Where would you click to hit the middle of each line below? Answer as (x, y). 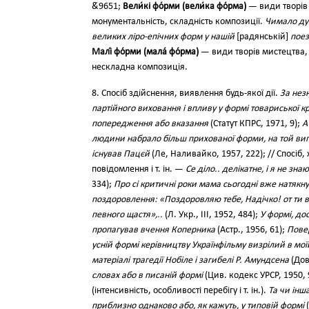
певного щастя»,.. (127, 215)
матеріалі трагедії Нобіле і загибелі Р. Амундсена (190, 260)
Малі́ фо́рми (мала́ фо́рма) (145, 52)
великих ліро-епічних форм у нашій (163, 37)
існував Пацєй (121, 154)
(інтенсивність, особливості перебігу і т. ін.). (180, 291)
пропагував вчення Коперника (153, 230)
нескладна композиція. (140, 67)
